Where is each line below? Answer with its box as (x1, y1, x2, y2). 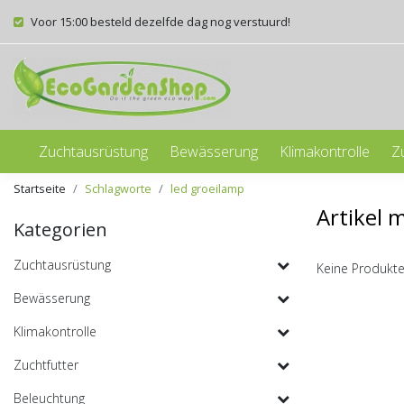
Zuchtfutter (14, 356, 78, 373)
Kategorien (14, 217, 107, 242)
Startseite (14, 180, 66, 197)
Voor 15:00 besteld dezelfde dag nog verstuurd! (31, 14, 290, 30)
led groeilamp (170, 180, 244, 197)
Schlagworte (85, 180, 151, 197)
